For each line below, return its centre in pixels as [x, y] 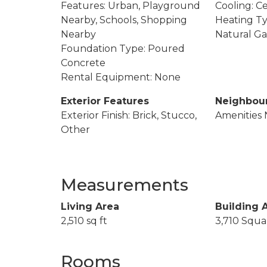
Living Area [90, 206]
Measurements [125, 184]
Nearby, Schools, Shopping [124, 20]
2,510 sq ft [84, 221]
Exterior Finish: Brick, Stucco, [129, 115]
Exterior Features [105, 101]
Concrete [83, 63]
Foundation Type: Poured [123, 48]
